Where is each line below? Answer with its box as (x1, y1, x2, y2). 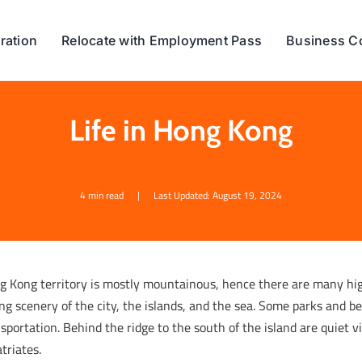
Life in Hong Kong (69, 112, 293, 148)
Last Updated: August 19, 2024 (154, 187, 282, 203)
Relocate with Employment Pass (61, 32, 263, 48)
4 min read (80, 187, 124, 203)
